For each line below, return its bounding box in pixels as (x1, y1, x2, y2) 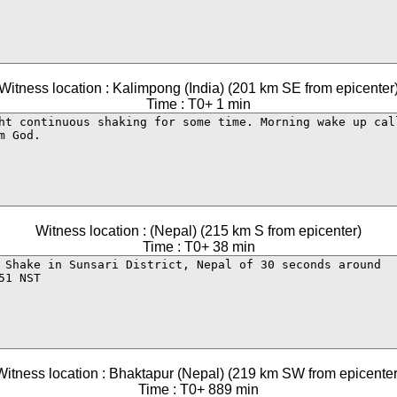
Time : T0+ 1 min (146, 97, 251, 112)
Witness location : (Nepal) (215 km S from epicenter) (35, 223, 362, 238)
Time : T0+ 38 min (142, 239, 255, 254)
